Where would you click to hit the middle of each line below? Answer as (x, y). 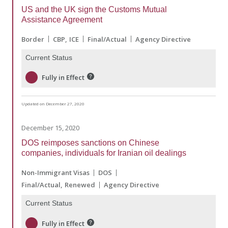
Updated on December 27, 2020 (53, 104)
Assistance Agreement (62, 19)
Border (33, 39)
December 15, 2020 (50, 128)
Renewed (80, 185)
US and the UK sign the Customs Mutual (94, 9)
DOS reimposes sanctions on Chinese (90, 143)
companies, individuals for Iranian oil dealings (104, 153)
